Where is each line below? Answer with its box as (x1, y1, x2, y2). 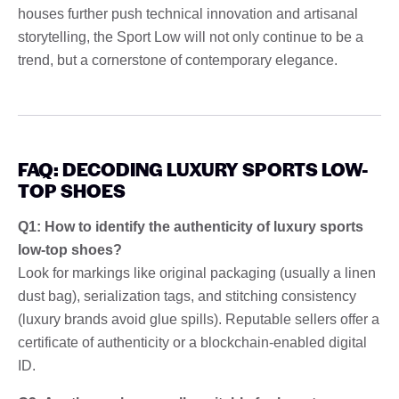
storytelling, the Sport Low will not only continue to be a (18, 28, 363, 45)
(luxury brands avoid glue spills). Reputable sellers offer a (18, 311, 379, 327)
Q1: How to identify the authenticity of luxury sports (18, 218, 363, 234)
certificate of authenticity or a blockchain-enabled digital (18, 334, 367, 350)
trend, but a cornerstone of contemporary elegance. (18, 52, 338, 68)
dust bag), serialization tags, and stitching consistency (18, 288, 356, 304)
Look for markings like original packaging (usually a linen (18, 265, 376, 281)
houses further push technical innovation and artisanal (18, 5, 358, 21)
